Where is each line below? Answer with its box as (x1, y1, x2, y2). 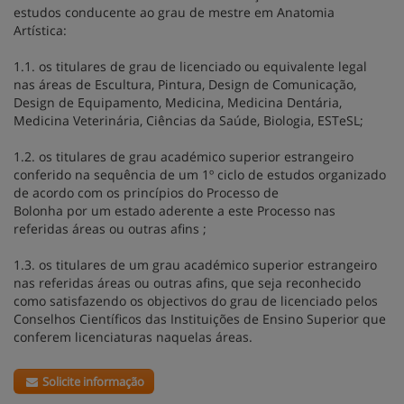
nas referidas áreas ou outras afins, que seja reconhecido (14, 274, 361, 291)
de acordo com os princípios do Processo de (14, 184, 279, 201)
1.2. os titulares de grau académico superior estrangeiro (14, 148, 353, 165)
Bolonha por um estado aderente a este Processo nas (14, 202, 335, 219)
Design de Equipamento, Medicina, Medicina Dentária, (14, 94, 342, 111)
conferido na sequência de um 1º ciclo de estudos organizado (14, 166, 386, 183)
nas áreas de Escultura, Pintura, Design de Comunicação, (14, 76, 356, 93)
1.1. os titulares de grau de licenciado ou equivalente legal (14, 58, 367, 75)
